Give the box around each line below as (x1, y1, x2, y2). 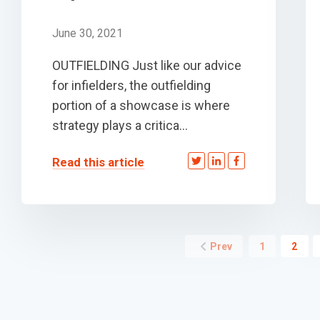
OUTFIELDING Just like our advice (52, 57, 241, 73)
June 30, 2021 (52, 26, 123, 40)
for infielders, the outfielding (52, 77, 211, 93)
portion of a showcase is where (52, 97, 230, 113)
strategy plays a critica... (52, 117, 188, 133)
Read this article (52, 155, 144, 170)
